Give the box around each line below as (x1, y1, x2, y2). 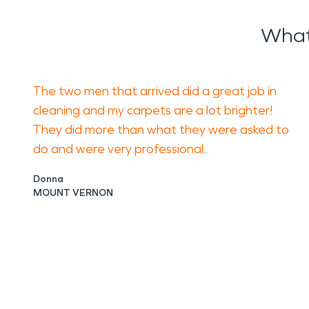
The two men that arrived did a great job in (33, 83, 277, 99)
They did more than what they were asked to (33, 122, 289, 137)
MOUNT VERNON (33, 187, 113, 199)
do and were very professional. (33, 141, 206, 157)
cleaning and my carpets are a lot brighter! (33, 103, 272, 118)
